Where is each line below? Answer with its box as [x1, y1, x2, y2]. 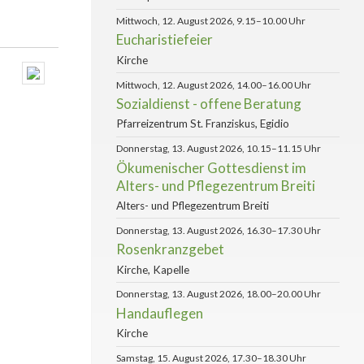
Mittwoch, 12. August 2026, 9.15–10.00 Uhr [116, 15, 305, 28]
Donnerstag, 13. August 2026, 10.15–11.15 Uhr [116, 142, 321, 155]
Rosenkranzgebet [116, 240, 224, 258]
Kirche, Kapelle [116, 262, 189, 276]
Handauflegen [116, 304, 203, 322]
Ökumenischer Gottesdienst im [116, 158, 306, 176]
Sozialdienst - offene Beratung [116, 95, 301, 113]
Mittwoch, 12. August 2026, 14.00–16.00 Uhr [116, 78, 311, 91]
